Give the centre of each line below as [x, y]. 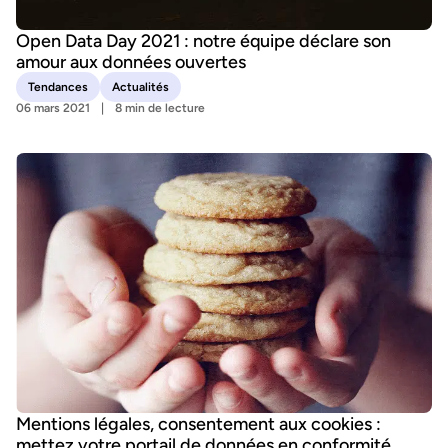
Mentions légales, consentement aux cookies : [198, 423]
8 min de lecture [160, 108]
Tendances [58, 87]
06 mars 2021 [53, 108]
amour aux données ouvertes [131, 61]
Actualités [140, 87]
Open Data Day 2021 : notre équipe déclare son [203, 40]
